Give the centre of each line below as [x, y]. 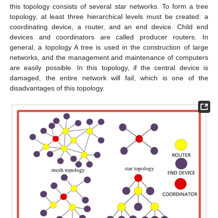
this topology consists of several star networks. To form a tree [109, 7]
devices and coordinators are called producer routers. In [109, 37]
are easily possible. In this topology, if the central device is [109, 68]
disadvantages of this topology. [57, 88]
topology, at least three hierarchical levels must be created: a [109, 17]
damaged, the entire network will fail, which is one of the [109, 78]
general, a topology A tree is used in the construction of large [109, 47]
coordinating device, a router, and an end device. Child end [109, 27]
